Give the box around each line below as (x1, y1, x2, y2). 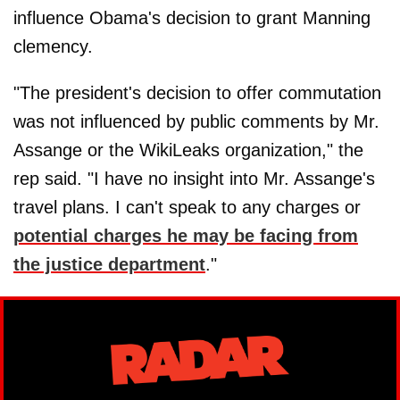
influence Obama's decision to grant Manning (13, 7, 371, 28)
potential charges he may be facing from (13, 225, 358, 246)
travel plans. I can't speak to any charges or (13, 196, 361, 217)
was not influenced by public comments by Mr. (13, 111, 379, 131)
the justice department (13, 254, 205, 274)
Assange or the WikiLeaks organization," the (13, 139, 363, 160)
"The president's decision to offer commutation (13, 82, 381, 103)
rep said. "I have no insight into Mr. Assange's (13, 168, 375, 188)
